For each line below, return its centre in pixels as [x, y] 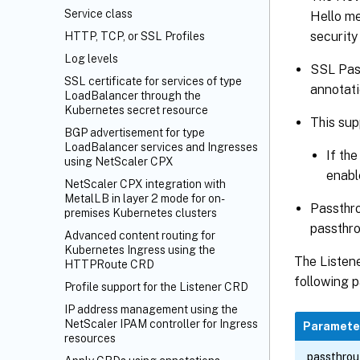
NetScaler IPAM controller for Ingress [161, 324]
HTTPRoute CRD [109, 264]
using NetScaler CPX [119, 162]
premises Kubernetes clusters [141, 213]
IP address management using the [151, 309]
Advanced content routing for [140, 235]
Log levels [91, 59]
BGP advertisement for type [135, 133]
